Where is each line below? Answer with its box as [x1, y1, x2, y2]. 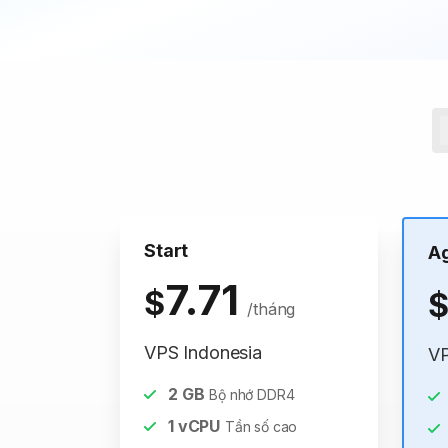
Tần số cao [224, 418, 298, 435]
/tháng [247, 299, 296, 319]
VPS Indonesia [144, 342, 262, 363]
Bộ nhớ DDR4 [209, 386, 295, 403]
